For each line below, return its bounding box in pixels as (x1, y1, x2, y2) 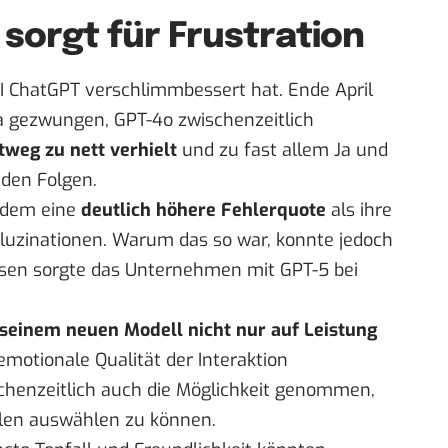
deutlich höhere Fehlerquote (81, 198, 326, 223)
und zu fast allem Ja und (177, 138, 388, 163)
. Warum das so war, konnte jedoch (103, 228, 393, 253)
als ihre (326, 198, 392, 223)
